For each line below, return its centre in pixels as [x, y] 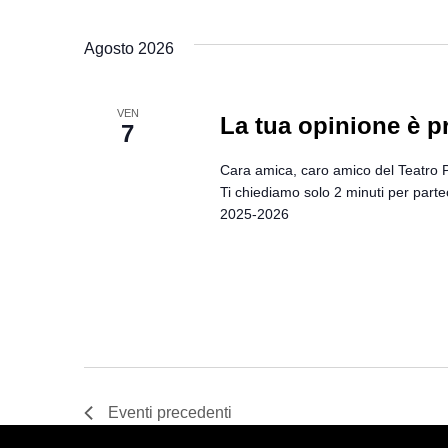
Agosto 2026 [129, 48]
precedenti [192, 413]
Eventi [130, 413]
